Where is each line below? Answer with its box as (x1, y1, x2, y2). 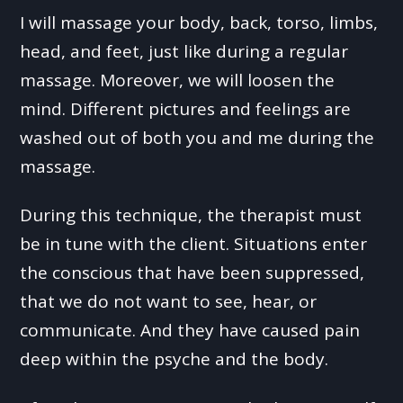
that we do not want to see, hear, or (20, 290, 318, 314)
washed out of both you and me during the (20, 125, 375, 149)
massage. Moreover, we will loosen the (20, 67, 336, 92)
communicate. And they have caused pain (20, 318, 361, 343)
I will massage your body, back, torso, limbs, (20, 10, 379, 34)
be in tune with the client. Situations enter (20, 232, 368, 256)
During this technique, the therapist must (20, 203, 363, 228)
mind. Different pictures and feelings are (20, 96, 352, 121)
